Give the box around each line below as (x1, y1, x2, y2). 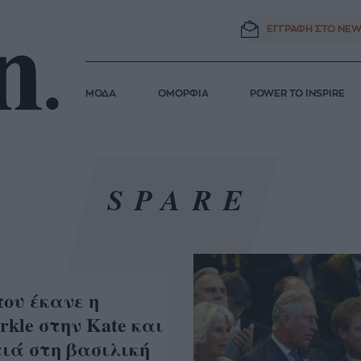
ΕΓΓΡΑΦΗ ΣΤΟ (267, 23, 336, 34)
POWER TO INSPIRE (250, 89, 346, 99)
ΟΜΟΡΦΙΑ (157, 89, 209, 99)
